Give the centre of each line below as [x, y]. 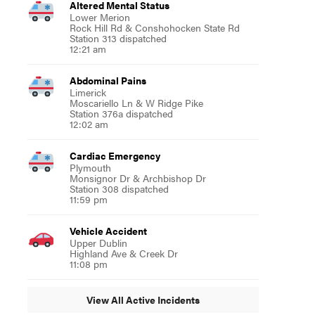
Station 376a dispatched [121, 113]
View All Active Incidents [143, 300]
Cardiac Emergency [115, 155]
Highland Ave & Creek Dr [123, 253]
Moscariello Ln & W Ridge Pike [136, 102]
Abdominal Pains [108, 80]
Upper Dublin [98, 242]
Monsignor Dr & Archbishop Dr [137, 178]
